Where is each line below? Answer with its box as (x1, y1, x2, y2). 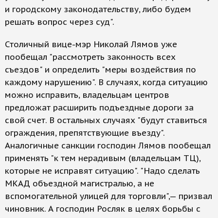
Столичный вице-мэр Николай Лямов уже (5, 39, 177, 50)
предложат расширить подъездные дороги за (5, 102, 194, 113)
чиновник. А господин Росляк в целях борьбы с (5, 203, 200, 214)
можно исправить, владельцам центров (5, 90, 169, 100)
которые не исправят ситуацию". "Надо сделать (5, 165, 200, 176)
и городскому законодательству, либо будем (5, 4, 191, 15)
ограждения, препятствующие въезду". (5, 127, 164, 138)
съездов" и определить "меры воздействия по (5, 64, 196, 75)
